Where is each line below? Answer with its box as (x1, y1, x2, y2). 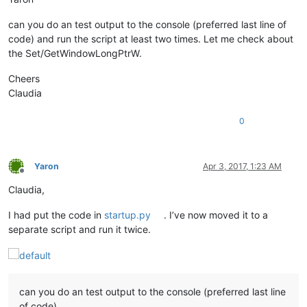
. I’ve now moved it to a (164, 208, 269, 221)
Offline (21, 171, 47, 182)
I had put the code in (8, 208, 104, 221)
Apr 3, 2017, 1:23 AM (203, 160, 282, 171)
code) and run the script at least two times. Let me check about (8, 32, 293, 45)
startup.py (104, 208, 151, 221)
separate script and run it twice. (8, 223, 151, 235)
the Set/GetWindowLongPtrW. (8, 47, 142, 59)
